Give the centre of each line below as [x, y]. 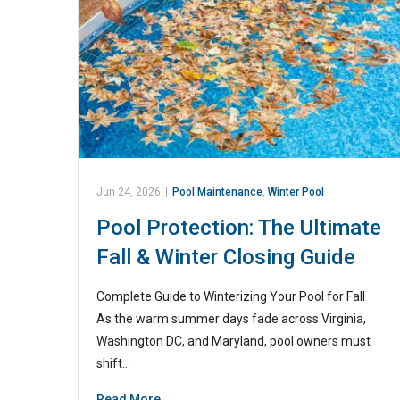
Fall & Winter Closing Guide [226, 257]
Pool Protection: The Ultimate [239, 227]
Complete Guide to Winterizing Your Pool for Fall [231, 296]
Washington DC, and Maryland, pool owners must [233, 341]
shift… [113, 363]
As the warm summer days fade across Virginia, [231, 318]
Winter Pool [296, 192]
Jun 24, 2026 [129, 192]
